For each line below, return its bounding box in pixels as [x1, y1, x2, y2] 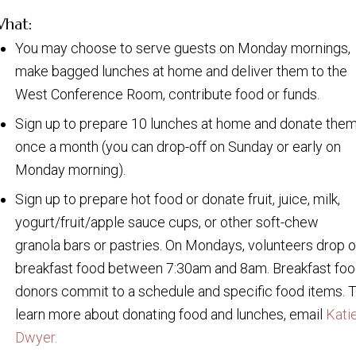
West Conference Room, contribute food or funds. [15, 86, 319, 103]
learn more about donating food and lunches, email [15, 306, 323, 323]
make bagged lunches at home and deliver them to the [15, 63, 347, 80]
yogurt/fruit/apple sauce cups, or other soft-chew [15, 214, 319, 231]
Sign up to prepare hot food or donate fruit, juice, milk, [15, 191, 340, 208]
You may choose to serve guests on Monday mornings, [15, 40, 350, 57]
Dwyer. [15, 329, 57, 346]
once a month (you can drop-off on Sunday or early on [15, 138, 341, 156]
